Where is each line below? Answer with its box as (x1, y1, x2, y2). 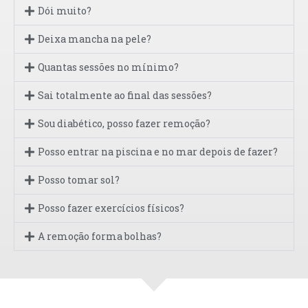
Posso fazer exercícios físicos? (38, 201, 185, 215)
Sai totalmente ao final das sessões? (38, 89, 212, 102)
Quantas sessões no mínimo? (38, 60, 179, 74)
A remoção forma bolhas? (38, 230, 162, 243)
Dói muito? (38, 4, 92, 18)
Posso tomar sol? (38, 173, 120, 187)
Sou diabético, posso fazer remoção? (38, 117, 211, 131)
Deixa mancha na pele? (38, 32, 152, 46)
